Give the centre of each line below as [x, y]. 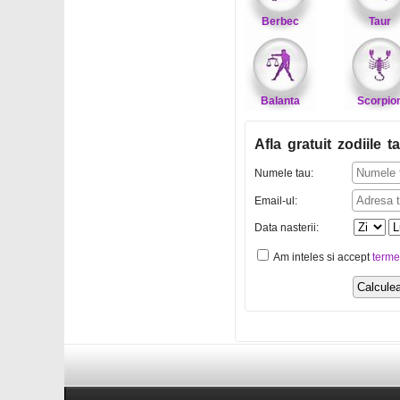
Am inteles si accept [322, 257]
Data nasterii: [287, 228]
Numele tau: [284, 173]
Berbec [280, 21]
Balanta [280, 101]
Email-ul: [276, 201]
